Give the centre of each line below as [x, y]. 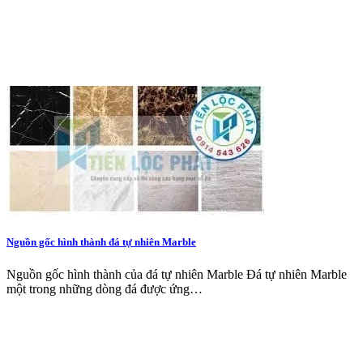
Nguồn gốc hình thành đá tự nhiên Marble [101, 242]
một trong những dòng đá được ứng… [105, 288]
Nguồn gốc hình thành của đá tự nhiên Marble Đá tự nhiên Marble [178, 274]
